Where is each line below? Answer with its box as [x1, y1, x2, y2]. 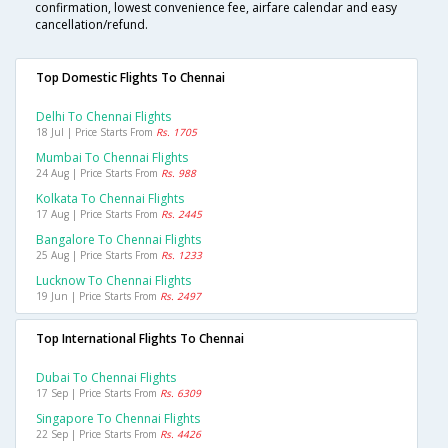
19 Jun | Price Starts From [36, 289, 160, 304]
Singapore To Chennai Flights [36, 410, 200, 428]
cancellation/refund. [35, 16, 148, 34]
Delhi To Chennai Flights [36, 108, 171, 126]
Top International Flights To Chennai [36, 330, 244, 348]
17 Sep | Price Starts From [36, 386, 160, 401]
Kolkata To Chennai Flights [36, 190, 184, 208]
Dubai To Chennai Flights [36, 369, 176, 387]
